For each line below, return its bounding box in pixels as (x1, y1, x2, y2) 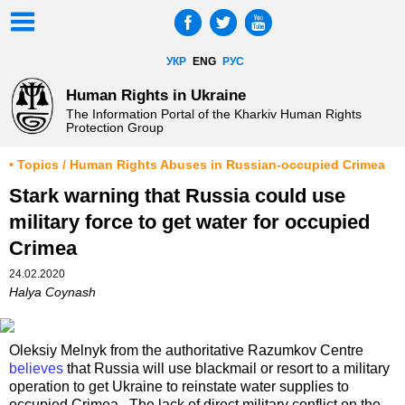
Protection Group (65, 120, 164, 136)
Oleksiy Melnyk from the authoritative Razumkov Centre (9, 343, 363, 359)
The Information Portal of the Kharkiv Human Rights (65, 107, 362, 122)
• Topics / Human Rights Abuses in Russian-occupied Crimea (9, 158, 385, 173)
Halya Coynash (9, 286, 96, 300)
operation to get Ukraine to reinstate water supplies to (9, 379, 349, 395)
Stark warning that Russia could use (9, 184, 345, 208)
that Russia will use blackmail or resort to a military (63, 361, 390, 377)
